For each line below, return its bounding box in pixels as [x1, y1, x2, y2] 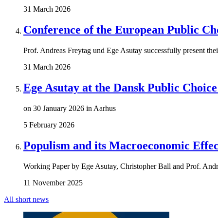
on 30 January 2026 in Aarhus [23, 104, 116, 112]
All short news [4, 195, 49, 203]
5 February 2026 [23, 120, 74, 129]
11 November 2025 [23, 178, 83, 187]
